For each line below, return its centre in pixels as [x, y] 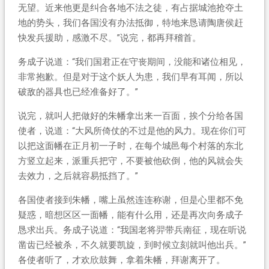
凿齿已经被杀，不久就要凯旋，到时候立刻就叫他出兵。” [132, 245]
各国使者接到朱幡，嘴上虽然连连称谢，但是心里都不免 [130, 200]
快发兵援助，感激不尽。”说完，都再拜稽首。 [109, 38]
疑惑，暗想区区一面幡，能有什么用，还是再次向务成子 [130, 215]
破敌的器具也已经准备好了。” [78, 92]
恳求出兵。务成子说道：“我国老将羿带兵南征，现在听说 [132, 230]
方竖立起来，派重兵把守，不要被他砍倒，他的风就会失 [130, 161]
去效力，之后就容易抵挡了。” [78, 176]
